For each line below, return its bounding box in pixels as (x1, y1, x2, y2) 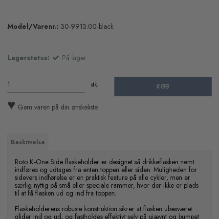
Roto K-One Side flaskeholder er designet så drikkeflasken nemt (15, 157, 194, 167)
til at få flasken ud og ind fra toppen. (15, 188, 118, 198)
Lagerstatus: (7, 53, 49, 63)
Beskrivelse (11, 138, 45, 147)
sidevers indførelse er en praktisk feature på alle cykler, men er (15, 173, 190, 183)
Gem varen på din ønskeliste (16, 102, 98, 112)
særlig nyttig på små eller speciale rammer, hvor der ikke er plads (15, 180, 198, 191)
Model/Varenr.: (7, 22, 59, 32)
